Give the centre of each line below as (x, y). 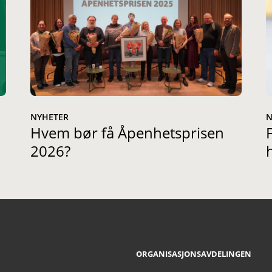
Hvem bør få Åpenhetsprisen (127, 133)
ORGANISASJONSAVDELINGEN (194, 253)
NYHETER (50, 117)
